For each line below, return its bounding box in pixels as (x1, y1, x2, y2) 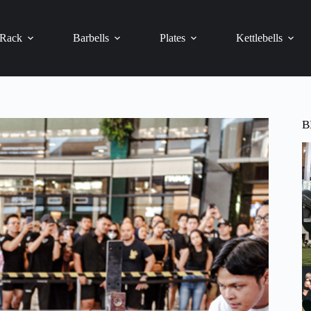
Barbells (73, 32, 110, 44)
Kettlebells (236, 32, 283, 44)
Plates (160, 32, 186, 44)
